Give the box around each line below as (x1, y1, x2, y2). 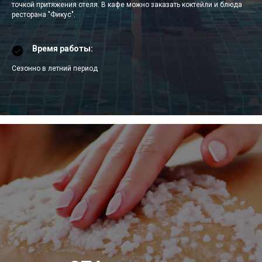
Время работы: (32, 44, 93, 54)
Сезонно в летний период (12, 64, 98, 73)
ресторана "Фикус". (12, 11, 75, 19)
